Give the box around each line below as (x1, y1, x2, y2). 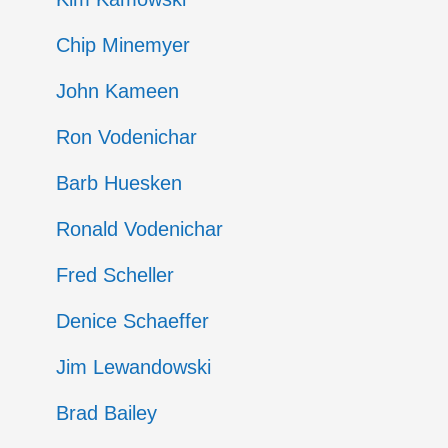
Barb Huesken (55, 172, 182, 194)
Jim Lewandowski (55, 356, 211, 378)
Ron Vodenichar (55, 126, 197, 148)
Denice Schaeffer (55, 310, 209, 332)
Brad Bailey (55, 402, 157, 424)
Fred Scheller (55, 264, 174, 286)
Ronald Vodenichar (55, 218, 223, 240)
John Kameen (55, 80, 179, 102)
